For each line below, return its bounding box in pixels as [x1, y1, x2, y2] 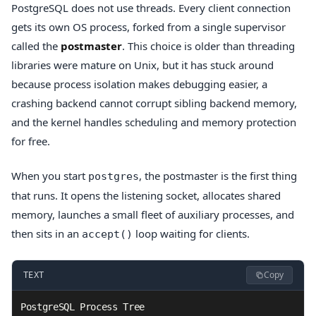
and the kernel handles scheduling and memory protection [11, 114, 296, 129]
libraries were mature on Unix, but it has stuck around [11, 57, 274, 72]
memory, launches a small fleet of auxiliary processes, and [11, 207, 294, 221]
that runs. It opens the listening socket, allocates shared [11, 188, 281, 202]
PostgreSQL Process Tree [20, 301, 145, 313]
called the [11, 38, 61, 53]
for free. [11, 133, 50, 148]
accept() [82, 227, 133, 241]
